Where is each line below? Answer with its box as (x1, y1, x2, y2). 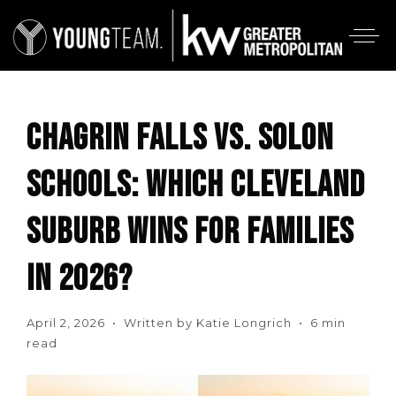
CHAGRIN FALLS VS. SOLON (27, 117, 333, 160)
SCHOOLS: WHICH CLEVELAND (27, 164, 365, 207)
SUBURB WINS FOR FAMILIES (27, 210, 354, 254)
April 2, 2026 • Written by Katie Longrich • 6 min (27, 316, 346, 330)
